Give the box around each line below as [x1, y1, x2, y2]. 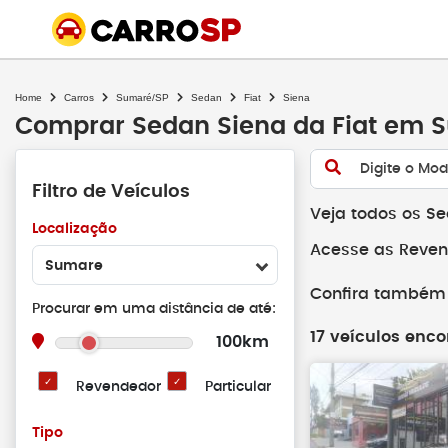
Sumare [45, 259, 103, 273]
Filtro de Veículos [32, 183, 190, 201]
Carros [64, 92, 94, 103]
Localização [32, 222, 117, 236]
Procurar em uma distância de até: [32, 302, 276, 316]
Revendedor [76, 380, 161, 394]
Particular [205, 380, 271, 394]
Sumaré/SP [116, 92, 169, 103]
